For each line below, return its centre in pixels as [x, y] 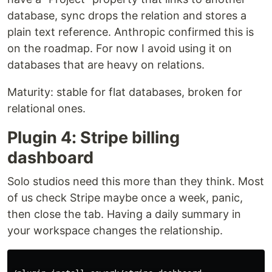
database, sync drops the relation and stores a [127, 15]
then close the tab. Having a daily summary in [124, 214]
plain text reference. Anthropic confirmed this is [131, 32]
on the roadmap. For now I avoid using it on [120, 48]
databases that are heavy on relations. [106, 65]
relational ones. [46, 108]
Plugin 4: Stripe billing [93, 138]
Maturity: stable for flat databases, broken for [125, 92]
